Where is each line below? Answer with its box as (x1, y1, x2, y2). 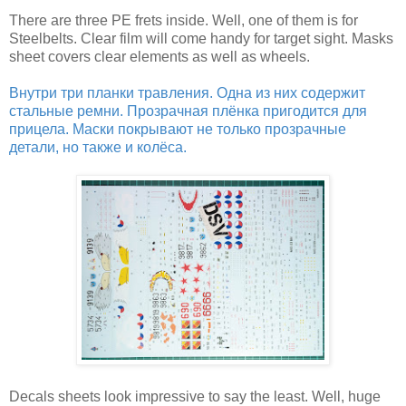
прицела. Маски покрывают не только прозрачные (9, 121, 346, 137)
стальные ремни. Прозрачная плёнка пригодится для (9, 102, 367, 119)
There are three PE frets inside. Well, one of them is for (9, 12, 358, 28)
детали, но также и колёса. (9, 139, 187, 155)
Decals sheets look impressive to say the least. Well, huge (9, 388, 381, 404)
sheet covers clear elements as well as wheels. (9, 48, 310, 64)
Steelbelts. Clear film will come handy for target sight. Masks (9, 30, 393, 46)
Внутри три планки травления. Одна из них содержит (9, 84, 365, 101)
